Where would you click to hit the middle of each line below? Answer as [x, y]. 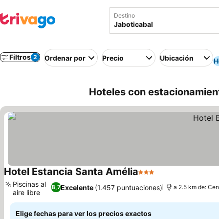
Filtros [20, 57]
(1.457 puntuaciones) [128, 187]
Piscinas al [29, 184]
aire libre [26, 192]
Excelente [77, 187]
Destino [124, 15]
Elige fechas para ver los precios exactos [84, 213]
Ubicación [177, 58]
